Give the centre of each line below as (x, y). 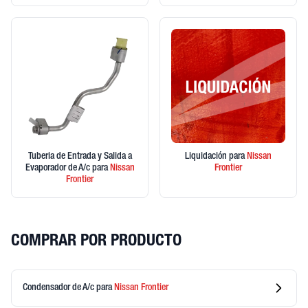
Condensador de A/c (59, 288)
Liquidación (207, 157)
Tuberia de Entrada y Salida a (80, 157)
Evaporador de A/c (58, 168)
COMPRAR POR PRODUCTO (96, 242)
